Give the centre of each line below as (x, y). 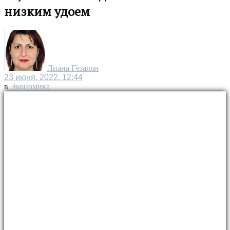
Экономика (30, 86)
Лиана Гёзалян (73, 68)
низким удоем (47, 11)
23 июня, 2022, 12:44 (43, 77)
